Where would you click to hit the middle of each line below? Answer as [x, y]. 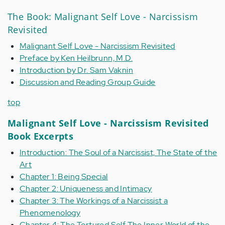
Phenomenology [50, 213]
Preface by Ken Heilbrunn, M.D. [76, 58]
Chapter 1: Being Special [64, 177]
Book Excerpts [41, 136]
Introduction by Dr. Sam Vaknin [76, 70]
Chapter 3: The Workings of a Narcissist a [94, 201]
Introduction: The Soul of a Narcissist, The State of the [119, 152]
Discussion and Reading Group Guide [88, 82]
